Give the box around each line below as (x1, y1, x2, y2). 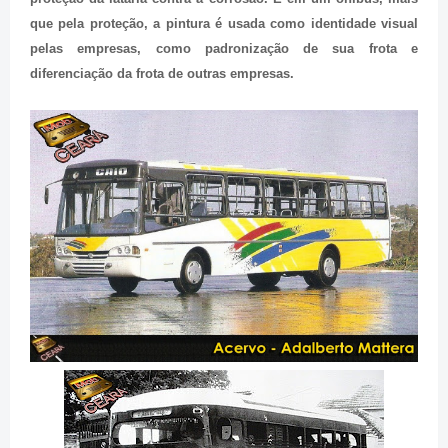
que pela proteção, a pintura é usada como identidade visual (30, 16, 418, 32)
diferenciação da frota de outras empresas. (30, 66, 294, 82)
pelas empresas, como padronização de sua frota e (30, 41, 418, 57)
